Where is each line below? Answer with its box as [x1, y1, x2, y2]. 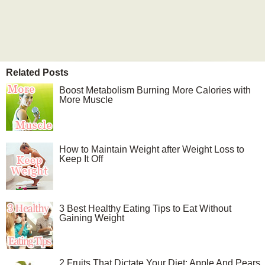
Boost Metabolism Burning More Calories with [59, 85, 251, 95]
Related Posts [6, 67, 69, 77]
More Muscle [59, 95, 113, 105]
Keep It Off [59, 154, 103, 164]
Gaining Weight [59, 213, 124, 223]
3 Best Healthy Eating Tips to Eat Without [59, 203, 231, 214]
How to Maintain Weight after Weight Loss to [59, 144, 244, 154]
